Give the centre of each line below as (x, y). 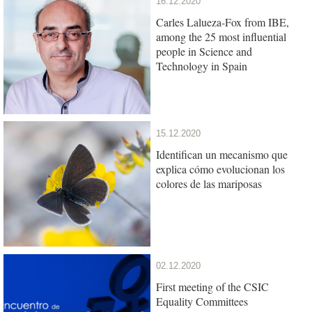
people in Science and (204, 51)
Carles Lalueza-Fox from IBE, (223, 22)
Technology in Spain (202, 65)
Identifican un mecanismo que (222, 154)
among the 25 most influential (221, 36)
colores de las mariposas (209, 183)
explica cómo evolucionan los (220, 169)
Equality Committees (202, 301)
